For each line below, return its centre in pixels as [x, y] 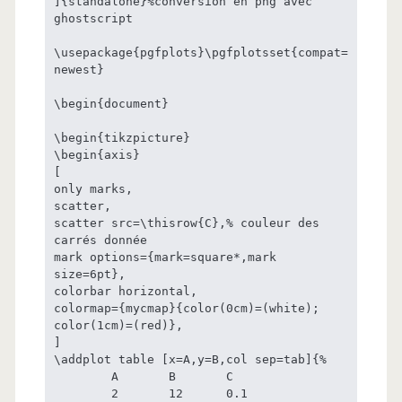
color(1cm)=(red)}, [118, 325]
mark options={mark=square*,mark [165, 257]
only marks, [93, 188]
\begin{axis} [96, 154]
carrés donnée [100, 240]
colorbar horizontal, [125, 291]
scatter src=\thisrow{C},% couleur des [186, 223]
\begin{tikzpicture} [122, 137]
